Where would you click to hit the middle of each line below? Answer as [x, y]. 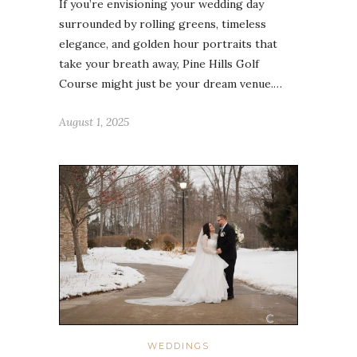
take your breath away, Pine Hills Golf [159, 64]
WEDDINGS [178, 345]
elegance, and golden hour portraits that [168, 44]
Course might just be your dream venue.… [171, 84]
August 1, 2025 [94, 122]
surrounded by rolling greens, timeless [163, 24]
